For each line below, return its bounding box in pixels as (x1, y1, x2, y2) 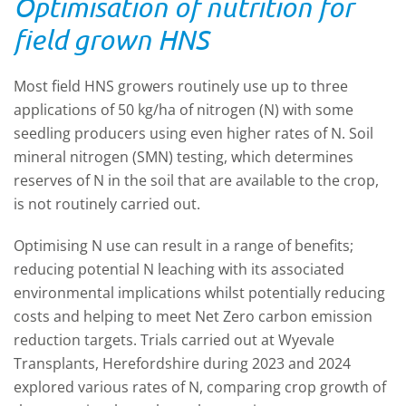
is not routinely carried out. (14, 194, 200, 214)
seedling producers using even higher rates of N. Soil (14, 123, 373, 143)
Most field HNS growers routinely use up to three (14, 76, 348, 96)
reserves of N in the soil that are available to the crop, (14, 170, 379, 190)
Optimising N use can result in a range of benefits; (14, 236, 353, 256)
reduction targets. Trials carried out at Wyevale (14, 330, 334, 350)
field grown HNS (14, 24, 209, 55)
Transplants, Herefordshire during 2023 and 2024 (14, 353, 351, 373)
